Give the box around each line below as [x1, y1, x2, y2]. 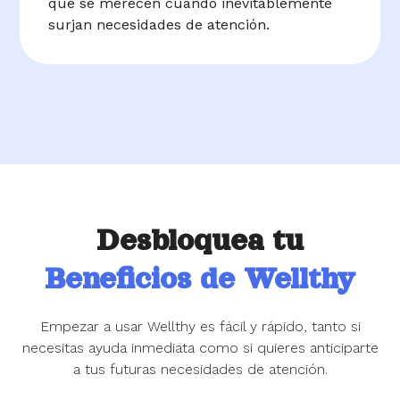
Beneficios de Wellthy [45, 262, 355, 296]
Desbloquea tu [96, 224, 304, 257]
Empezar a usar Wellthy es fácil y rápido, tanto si [39, 318, 361, 336]
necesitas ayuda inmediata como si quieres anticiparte [21, 339, 379, 357]
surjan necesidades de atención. [48, 16, 271, 34]
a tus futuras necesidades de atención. [72, 361, 328, 379]
